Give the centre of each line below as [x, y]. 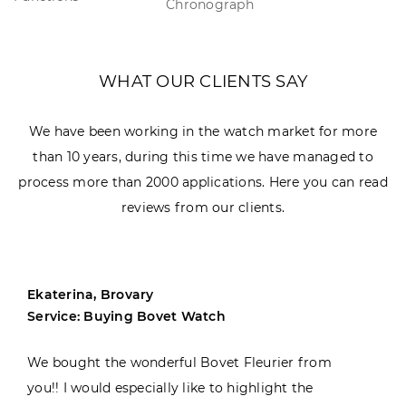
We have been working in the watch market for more [203, 131]
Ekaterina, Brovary [91, 294]
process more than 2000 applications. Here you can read [203, 182]
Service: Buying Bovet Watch [126, 316]
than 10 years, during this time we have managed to [203, 156]
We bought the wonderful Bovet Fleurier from [179, 362]
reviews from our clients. [203, 207]
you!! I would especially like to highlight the [170, 387]
